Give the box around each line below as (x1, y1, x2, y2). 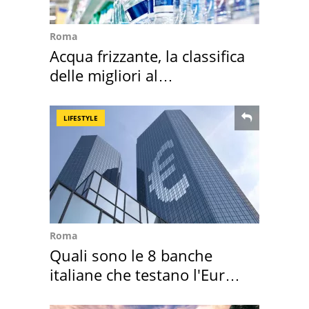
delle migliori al (50, 65, 158, 86)
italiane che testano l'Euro (50, 264, 234, 286)
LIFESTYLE (63, 113, 98, 123)
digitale (50, 283, 101, 305)
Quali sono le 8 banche (50, 245, 212, 266)
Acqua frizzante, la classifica (50, 46, 245, 67)
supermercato (50, 84, 148, 106)
